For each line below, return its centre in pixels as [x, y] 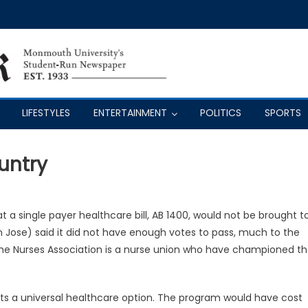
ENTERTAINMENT [130, 112]
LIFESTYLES [46, 112]
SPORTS [283, 112]
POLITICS [221, 112]
